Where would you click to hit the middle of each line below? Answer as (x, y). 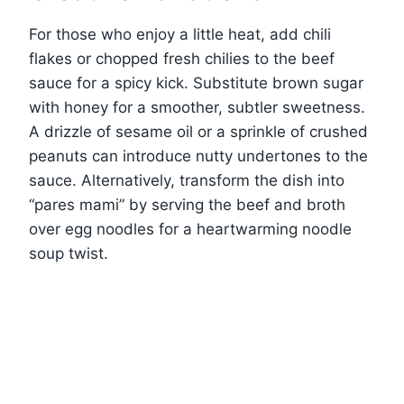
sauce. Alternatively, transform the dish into (187, 181)
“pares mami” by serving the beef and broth (187, 205)
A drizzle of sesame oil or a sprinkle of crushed (198, 132)
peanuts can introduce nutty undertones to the (198, 156)
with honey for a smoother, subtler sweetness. (197, 108)
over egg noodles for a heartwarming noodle (190, 230)
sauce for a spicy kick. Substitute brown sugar (196, 83)
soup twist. (69, 254)
